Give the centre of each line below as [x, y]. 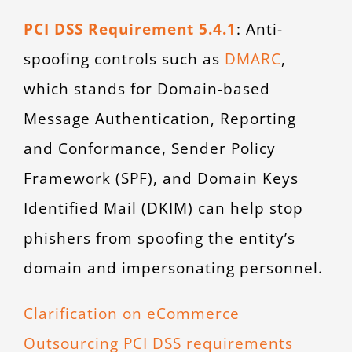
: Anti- [259, 29]
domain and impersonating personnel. [175, 268]
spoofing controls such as [121, 59]
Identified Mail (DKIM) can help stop [163, 208]
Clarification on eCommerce [131, 313]
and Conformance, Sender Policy [149, 148]
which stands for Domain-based [147, 89]
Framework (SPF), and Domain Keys [161, 178]
